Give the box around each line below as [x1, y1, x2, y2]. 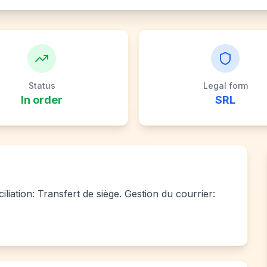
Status [28, 80, 55, 91]
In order [21, 94, 63, 106]
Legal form [203, 80, 248, 91]
